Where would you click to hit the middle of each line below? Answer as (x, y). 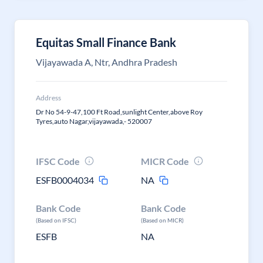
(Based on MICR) (163, 220)
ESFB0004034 (65, 180)
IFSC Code (58, 161)
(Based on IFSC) (56, 220)
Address (48, 98)
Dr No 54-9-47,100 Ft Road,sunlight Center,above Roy (119, 112)
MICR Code (165, 161)
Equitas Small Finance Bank (106, 42)
